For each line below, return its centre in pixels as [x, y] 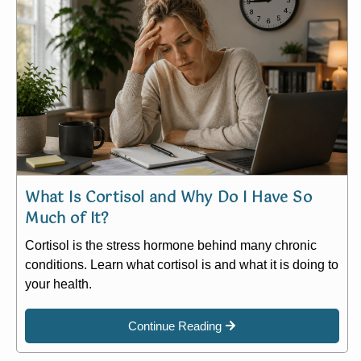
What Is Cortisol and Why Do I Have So [168, 198]
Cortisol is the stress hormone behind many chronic [171, 245]
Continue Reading [175, 326]
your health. [59, 284]
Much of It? [67, 219]
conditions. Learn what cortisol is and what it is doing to [182, 264]
